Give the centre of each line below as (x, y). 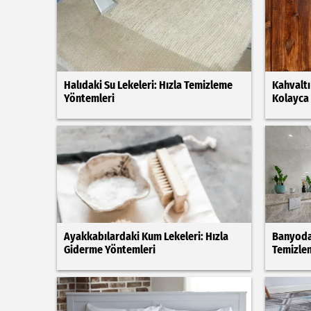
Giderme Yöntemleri (110, 250)
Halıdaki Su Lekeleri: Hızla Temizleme (148, 85)
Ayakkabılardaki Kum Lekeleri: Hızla (146, 236)
